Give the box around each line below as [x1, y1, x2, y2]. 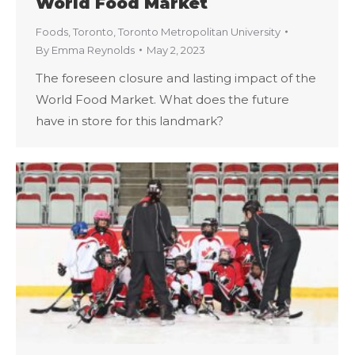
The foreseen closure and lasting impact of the [36, 70, 316, 86]
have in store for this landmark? [36, 113, 223, 128]
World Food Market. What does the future [36, 91, 289, 107]
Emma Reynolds [52, 43, 135, 56]
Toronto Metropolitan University [118, 25, 281, 38]
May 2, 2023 [147, 43, 205, 56]
